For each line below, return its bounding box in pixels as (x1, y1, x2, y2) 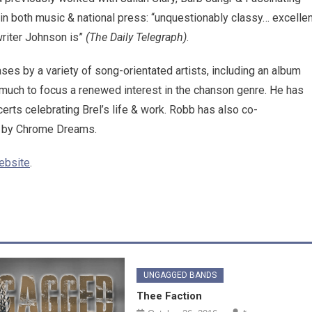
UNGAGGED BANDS (143, 270, 217, 281)
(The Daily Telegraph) (86, 31, 187, 45)
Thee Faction (136, 290, 203, 303)
